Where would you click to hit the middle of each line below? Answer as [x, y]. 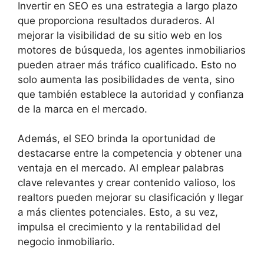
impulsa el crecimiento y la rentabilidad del [119, 227]
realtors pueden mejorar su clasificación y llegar [131, 198]
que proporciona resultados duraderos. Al [116, 20]
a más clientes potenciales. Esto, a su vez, [118, 212]
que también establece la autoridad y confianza [131, 94]
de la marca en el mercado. [82, 109]
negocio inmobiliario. [66, 242]
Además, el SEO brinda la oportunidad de [117, 139]
